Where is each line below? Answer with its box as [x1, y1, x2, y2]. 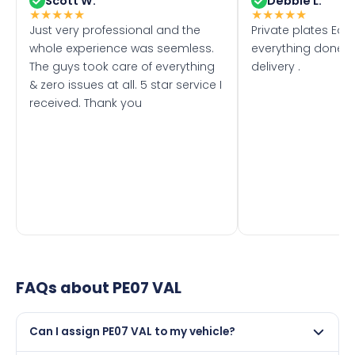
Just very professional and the [29, 21, 200, 38]
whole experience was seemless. [29, 40, 214, 56]
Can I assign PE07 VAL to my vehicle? [29, 323, 235, 339]
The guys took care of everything [29, 58, 215, 74]
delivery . [251, 58, 300, 74]
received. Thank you [29, 94, 142, 111]
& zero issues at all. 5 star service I [29, 76, 222, 93]
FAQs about [16, 277, 113, 299]
